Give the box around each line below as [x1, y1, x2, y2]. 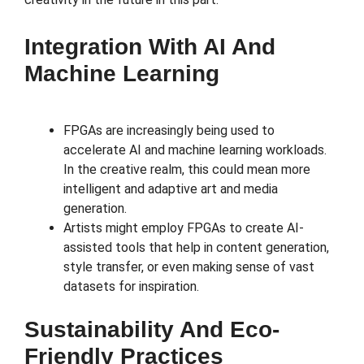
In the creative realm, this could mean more [63, 162, 310, 178]
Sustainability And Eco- [24, 317, 279, 343]
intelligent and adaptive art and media [63, 181, 278, 197]
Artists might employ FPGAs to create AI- [63, 220, 304, 236]
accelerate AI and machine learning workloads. [63, 142, 327, 158]
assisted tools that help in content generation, [63, 240, 329, 256]
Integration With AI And [24, 34, 275, 60]
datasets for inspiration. [63, 279, 199, 295]
